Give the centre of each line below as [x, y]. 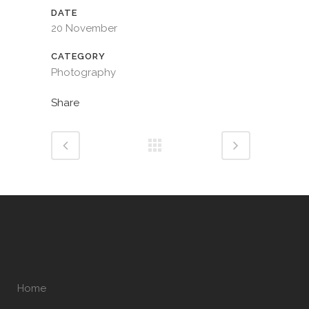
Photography [83, 72]
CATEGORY [78, 56]
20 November [84, 28]
